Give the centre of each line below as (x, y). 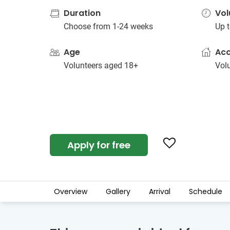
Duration (82, 13)
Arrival (160, 191)
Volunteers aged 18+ (101, 65)
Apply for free (99, 145)
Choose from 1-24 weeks (108, 26)
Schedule (206, 191)
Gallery (118, 191)
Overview (71, 191)
